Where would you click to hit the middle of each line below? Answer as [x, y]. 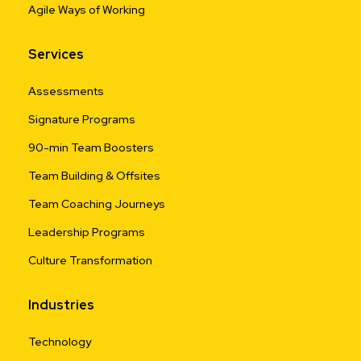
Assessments [66, 91]
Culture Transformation [90, 260]
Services [56, 54]
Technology [60, 341]
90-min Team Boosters [91, 147]
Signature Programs [82, 119]
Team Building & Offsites [94, 175]
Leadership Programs [87, 232]
